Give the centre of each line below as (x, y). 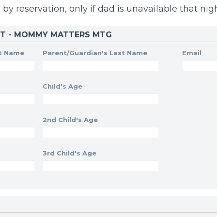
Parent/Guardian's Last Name (95, 53)
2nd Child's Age (70, 119)
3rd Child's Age (70, 153)
